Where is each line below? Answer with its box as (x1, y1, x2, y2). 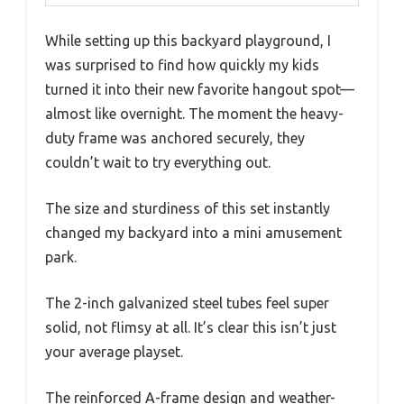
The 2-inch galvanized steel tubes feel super (45, 295, 329, 312)
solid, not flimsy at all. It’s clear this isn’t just (45, 319, 336, 336)
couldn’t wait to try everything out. (45, 154, 271, 171)
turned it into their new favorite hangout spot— (45, 81, 354, 98)
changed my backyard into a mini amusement (45, 225, 342, 242)
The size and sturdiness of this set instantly (45, 200, 330, 217)
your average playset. (45, 344, 183, 361)
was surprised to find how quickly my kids (45, 57, 319, 74)
